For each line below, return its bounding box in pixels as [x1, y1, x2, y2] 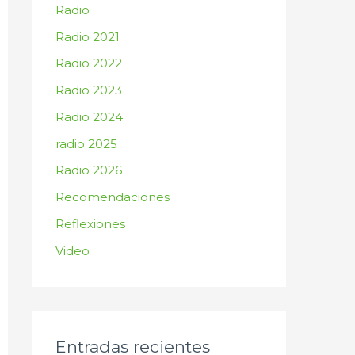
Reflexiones [55, 216, 125, 231]
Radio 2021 [55, 29, 120, 44]
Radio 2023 [55, 82, 122, 97]
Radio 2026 [55, 162, 122, 178]
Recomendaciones [55, 189, 170, 204]
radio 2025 [55, 136, 117, 151]
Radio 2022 [55, 55, 122, 71]
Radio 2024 [55, 109, 123, 124]
